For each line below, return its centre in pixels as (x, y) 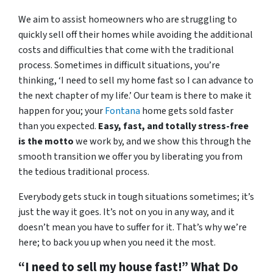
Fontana (122, 111)
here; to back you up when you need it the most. (117, 243)
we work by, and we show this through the (162, 142)
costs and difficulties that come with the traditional (126, 50)
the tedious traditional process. (84, 172)
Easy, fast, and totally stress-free (173, 126)
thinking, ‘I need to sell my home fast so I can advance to (136, 81)
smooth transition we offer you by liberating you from (130, 157)
